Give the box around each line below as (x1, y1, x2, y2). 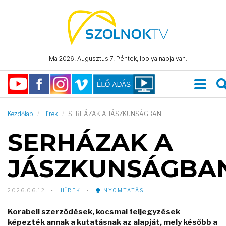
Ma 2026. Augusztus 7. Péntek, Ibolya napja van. (49, 54, 187, 63)
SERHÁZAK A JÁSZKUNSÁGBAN (68, 110, 161, 118)
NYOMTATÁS (101, 187, 144, 193)
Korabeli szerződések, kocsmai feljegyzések (8, 207, 180, 216)
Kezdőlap (8, 110, 33, 118)
